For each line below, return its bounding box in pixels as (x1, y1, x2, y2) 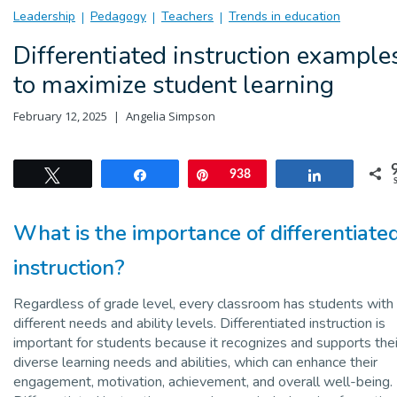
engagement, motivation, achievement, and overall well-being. (13, 371, 393, 392)
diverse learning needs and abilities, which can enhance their (13, 352, 378, 372)
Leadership (13, 7, 75, 25)
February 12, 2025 (13, 107, 107, 124)
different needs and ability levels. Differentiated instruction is (13, 313, 385, 333)
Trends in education (229, 7, 340, 25)
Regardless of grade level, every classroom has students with (13, 293, 393, 314)
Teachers (161, 7, 214, 25)
